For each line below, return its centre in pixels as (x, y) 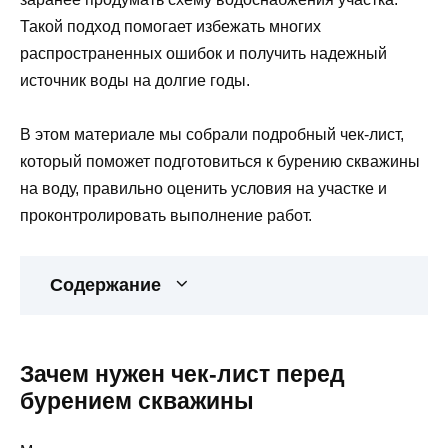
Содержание (105, 285)
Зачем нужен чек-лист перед (182, 374)
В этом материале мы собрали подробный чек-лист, (212, 135)
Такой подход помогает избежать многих (170, 26)
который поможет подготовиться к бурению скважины (220, 162)
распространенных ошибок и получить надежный (203, 53)
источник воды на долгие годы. (135, 80)
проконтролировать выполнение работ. (166, 216)
